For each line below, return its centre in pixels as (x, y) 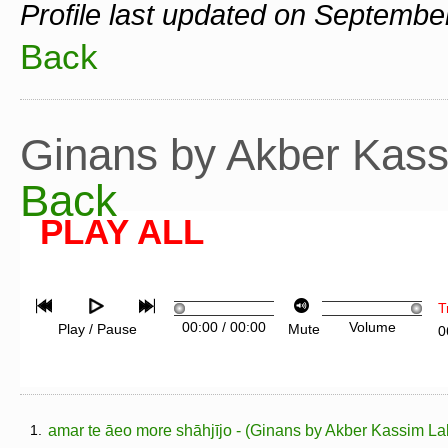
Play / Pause (97, 328)
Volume (372, 326)
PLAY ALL (122, 231)
